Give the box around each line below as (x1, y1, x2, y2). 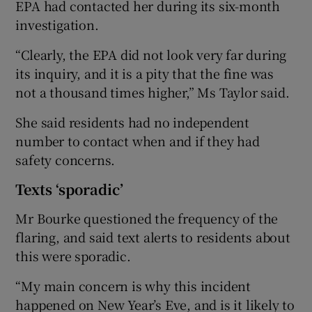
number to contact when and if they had (15, 131, 260, 150)
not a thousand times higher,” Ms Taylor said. (15, 82, 290, 101)
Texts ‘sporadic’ (15, 178, 124, 199)
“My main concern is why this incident (15, 276, 251, 295)
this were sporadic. (15, 246, 131, 265)
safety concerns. (15, 150, 116, 169)
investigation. (15, 15, 99, 33)
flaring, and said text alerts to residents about (15, 227, 290, 246)
